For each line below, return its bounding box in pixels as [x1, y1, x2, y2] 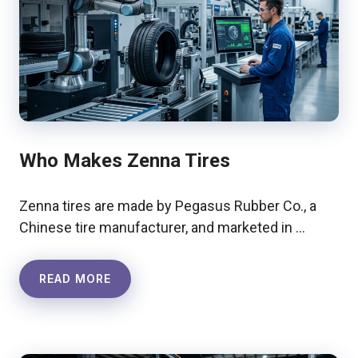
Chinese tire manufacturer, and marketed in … [19, 219, 305, 237]
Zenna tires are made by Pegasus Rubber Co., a [19, 197, 316, 215]
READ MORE [39, 272, 111, 286]
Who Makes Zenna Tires [19, 149, 230, 173]
